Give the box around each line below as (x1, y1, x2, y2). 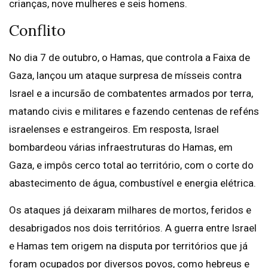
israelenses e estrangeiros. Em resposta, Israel (9, 123, 219, 135)
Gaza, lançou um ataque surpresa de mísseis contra (9, 69, 242, 81)
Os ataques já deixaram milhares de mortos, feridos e (9, 204, 251, 216)
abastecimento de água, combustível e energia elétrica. (9, 177, 258, 189)
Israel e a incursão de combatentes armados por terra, (9, 87, 253, 99)
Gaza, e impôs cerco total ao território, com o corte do (9, 159, 254, 171)
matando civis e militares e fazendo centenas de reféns (9, 105, 259, 117)
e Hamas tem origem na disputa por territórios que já (9, 240, 248, 252)
